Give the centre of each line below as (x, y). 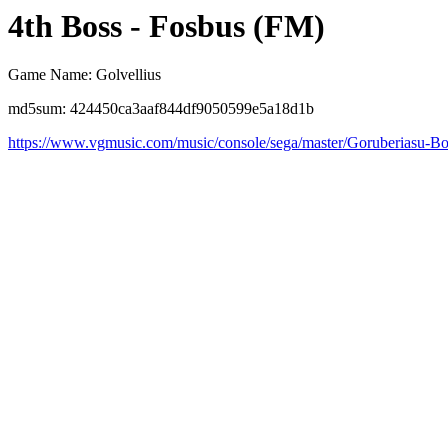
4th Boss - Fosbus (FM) (166, 26)
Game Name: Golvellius (84, 75)
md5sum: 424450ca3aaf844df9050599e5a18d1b (161, 109)
